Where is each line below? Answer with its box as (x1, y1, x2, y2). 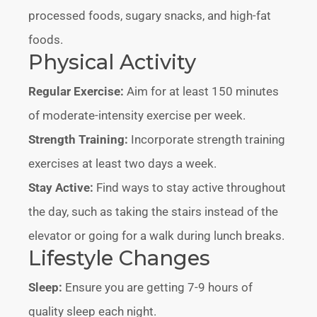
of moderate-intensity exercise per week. (28, 108, 246, 122)
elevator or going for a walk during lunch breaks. (28, 228, 285, 243)
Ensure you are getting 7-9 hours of (62, 279, 253, 294)
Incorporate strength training (128, 132, 286, 146)
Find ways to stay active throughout (93, 180, 287, 195)
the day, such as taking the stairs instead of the (28, 204, 279, 219)
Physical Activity (28, 49, 197, 74)
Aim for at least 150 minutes (124, 83, 279, 98)
